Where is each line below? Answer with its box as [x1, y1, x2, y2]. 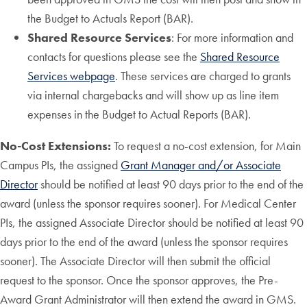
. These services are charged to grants [115, 67, 291, 84]
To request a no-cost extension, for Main [111, 137, 301, 153]
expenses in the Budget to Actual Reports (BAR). [27, 106, 251, 122]
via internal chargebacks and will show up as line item [27, 86, 279, 103]
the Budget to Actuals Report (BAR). [27, 10, 193, 26]
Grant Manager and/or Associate [121, 156, 281, 173]
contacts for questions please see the [27, 48, 200, 64]
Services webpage [27, 67, 115, 84]
